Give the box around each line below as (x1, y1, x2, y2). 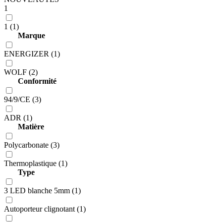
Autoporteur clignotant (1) (4, 205, 86, 214)
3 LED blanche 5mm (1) (4, 186, 81, 195)
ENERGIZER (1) (4, 50, 60, 58)
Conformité (4, 77, 56, 86)
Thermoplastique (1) (4, 159, 67, 168)
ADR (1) (4, 113, 32, 122)
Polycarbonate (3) (4, 141, 59, 150)
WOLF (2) (4, 68, 38, 77)
